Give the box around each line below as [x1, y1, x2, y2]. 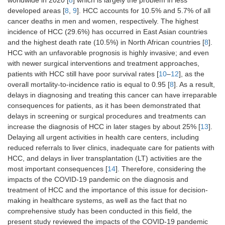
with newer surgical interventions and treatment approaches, [8, 59, 199, 68]
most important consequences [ [8, 165, 107, 173]
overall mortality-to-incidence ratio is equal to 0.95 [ [8, 80, 170, 89]
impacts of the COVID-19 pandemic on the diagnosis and [8, 175, 188, 184]
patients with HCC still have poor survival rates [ [8, 70, 159, 78]
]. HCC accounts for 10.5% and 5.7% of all [77, 7, 210, 15]
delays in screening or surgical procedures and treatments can [8, 112, 206, 121]
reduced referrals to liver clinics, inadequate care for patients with [8, 144, 214, 152]
